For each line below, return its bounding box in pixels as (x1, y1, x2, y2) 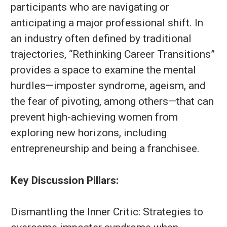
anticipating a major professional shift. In (11, 17, 203, 29)
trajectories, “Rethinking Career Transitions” (11, 48, 215, 60)
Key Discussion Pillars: (11, 174, 119, 186)
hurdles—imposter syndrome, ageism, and (11, 80, 206, 92)
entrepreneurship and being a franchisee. (11, 142, 200, 155)
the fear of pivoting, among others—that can (11, 95, 214, 107)
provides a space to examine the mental (11, 64, 196, 76)
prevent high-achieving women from (11, 111, 178, 123)
